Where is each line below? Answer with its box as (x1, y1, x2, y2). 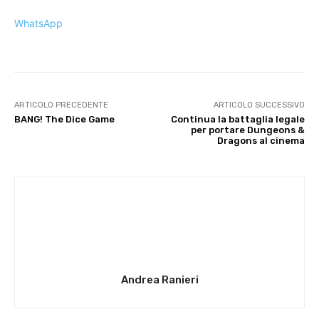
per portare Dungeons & (190, 125, 305, 136)
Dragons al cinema (216, 135, 305, 147)
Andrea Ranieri (120, 273, 199, 287)
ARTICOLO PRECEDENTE (14, 100, 108, 110)
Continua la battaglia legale (170, 114, 305, 125)
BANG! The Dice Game (14, 114, 115, 125)
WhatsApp (14, 17, 63, 30)
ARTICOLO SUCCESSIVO (213, 100, 305, 110)
